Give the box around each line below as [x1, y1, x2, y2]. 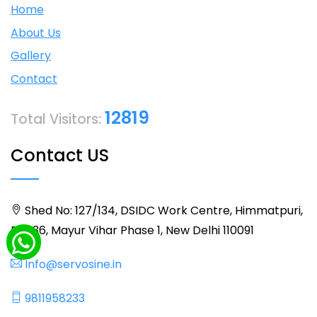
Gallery [11, 47, 51, 64]
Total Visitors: [11, 109, 105, 129]
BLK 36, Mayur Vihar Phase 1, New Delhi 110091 [11, 221, 254, 238]
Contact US [11, 143, 109, 167]
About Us [11, 24, 61, 41]
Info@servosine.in [22, 255, 122, 272]
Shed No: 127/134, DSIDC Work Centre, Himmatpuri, [22, 202, 303, 219]
